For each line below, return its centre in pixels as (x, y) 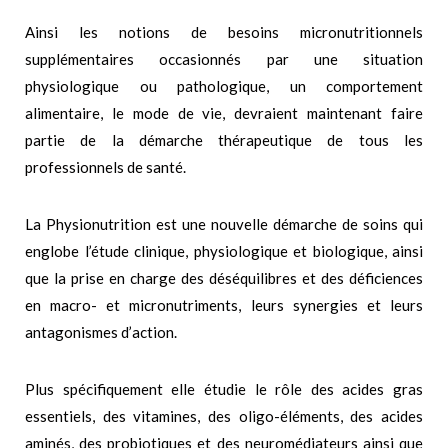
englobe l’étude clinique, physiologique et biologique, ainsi (224, 251)
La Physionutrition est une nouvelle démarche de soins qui (224, 224)
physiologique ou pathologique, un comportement (224, 86)
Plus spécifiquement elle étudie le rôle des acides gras (224, 389)
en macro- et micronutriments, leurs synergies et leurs (224, 305)
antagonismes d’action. (101, 332)
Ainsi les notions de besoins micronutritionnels (224, 32)
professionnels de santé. (105, 167)
